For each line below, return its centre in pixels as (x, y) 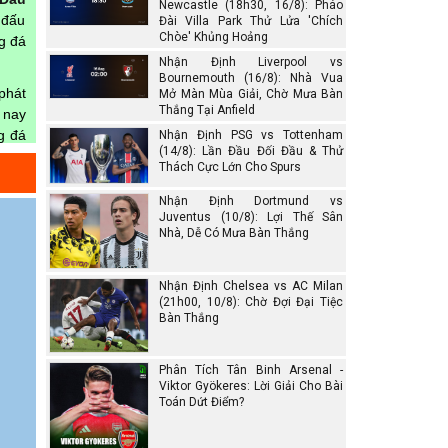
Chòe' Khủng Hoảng (213, 37)
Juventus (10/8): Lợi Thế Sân (251, 217)
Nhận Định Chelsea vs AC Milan (251, 285)
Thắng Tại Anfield (207, 110)
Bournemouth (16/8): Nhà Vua (251, 78)
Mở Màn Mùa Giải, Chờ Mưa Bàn (251, 94)
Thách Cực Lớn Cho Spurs (230, 167)
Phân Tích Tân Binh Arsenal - (251, 370)
